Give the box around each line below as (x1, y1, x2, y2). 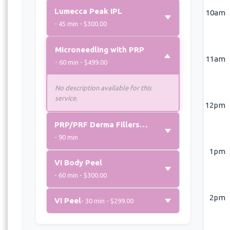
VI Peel (54, 196, 81, 205)
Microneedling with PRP (55, 45, 144, 54)
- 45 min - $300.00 (54, 20, 107, 27)
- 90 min (54, 133, 78, 141)
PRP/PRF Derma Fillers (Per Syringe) (140, 120, 148, 129)
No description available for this (55, 84, 151, 91)
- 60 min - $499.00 (55, 58, 107, 66)
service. (55, 94, 78, 102)
